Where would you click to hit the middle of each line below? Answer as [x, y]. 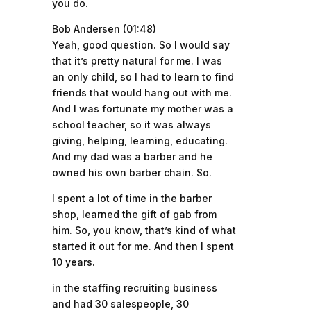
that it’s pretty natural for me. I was [137, 61]
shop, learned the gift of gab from [134, 214]
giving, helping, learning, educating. [140, 141]
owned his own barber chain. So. [132, 173]
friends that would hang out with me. [142, 93]
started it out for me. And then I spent [143, 246]
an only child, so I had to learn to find [143, 77]
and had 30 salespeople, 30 [120, 304]
